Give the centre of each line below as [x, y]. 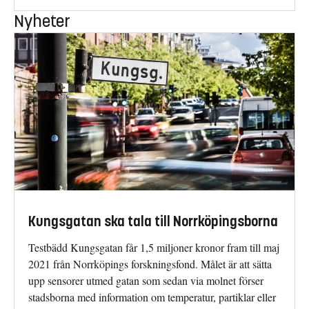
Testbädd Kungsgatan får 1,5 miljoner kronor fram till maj [154, 248]
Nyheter [42, 21]
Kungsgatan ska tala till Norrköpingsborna [153, 222]
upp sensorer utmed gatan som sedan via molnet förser [146, 281]
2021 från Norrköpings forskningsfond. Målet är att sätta [150, 264]
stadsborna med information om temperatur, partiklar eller [152, 297]
